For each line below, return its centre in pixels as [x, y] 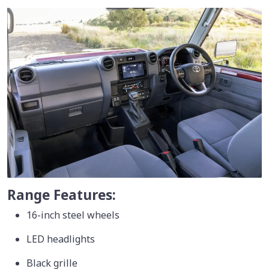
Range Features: [62, 195]
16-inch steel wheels [74, 215]
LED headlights [61, 239]
